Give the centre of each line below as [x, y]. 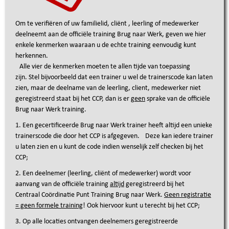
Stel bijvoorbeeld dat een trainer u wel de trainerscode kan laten [121, 77]
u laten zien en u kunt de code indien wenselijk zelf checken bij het [109, 147]
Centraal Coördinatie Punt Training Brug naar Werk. [90, 195]
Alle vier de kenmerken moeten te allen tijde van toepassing [105, 67]
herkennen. [32, 56]
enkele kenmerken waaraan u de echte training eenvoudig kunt [106, 45]
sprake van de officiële [178, 99]
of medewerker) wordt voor [151, 174]
